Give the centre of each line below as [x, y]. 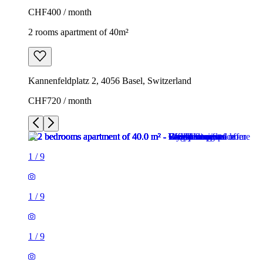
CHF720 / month [60, 100]
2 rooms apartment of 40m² [78, 32]
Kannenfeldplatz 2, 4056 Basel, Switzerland [110, 80]
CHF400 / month [60, 12]
